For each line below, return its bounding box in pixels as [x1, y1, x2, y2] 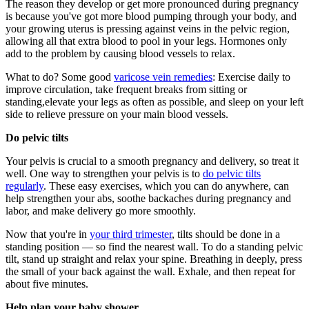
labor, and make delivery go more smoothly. [6, 205, 196, 217]
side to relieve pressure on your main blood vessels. [6, 108, 228, 121]
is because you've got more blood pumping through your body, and [6, 10, 297, 23]
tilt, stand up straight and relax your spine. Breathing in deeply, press [6, 253, 302, 266]
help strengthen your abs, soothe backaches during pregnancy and [6, 192, 291, 205]
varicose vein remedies [114, 71, 212, 83]
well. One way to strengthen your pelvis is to [6, 168, 203, 180]
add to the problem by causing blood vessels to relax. [6, 48, 235, 60]
